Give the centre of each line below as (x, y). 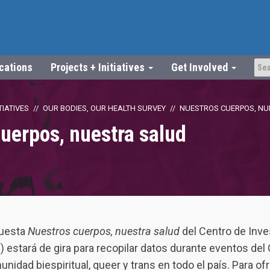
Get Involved (201, 67)
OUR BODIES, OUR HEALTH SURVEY (104, 108)
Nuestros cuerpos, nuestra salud (105, 231)
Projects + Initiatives (99, 67)
